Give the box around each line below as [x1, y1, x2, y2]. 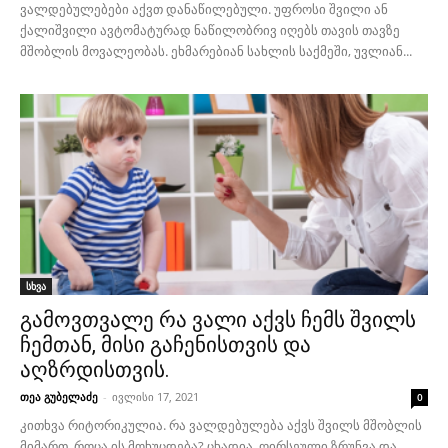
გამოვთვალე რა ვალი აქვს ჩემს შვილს [20, 308, 416, 333]
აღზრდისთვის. [20, 358, 170, 383]
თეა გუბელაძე [20, 389, 98, 405]
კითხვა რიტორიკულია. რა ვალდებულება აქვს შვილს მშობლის [20, 416, 422, 435]
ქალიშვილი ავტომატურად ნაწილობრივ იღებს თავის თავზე [20, 20, 400, 39]
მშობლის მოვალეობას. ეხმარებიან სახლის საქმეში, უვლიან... [20, 41, 412, 60]
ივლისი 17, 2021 [112, 389, 199, 405]
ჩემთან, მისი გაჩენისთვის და [20, 333, 311, 358]
